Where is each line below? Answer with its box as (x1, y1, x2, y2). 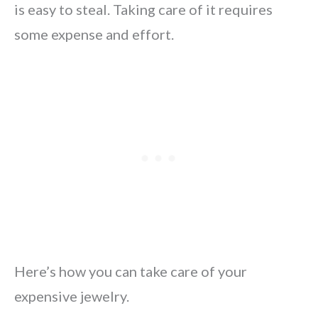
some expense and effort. (14, 26, 174, 43)
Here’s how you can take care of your (14, 263, 247, 280)
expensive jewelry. (14, 287, 129, 305)
